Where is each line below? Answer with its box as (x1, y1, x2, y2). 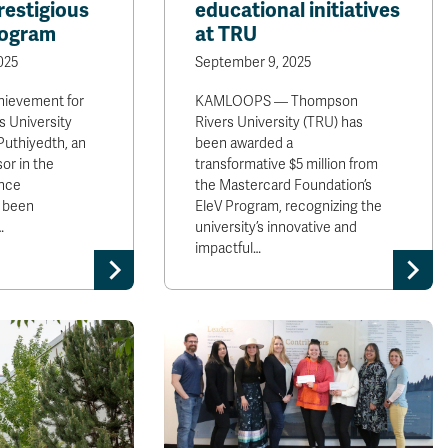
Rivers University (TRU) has (195, 114, 364, 131)
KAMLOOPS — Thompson (195, 93, 359, 110)
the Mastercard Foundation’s (195, 177, 373, 194)
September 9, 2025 (195, 54, 312, 71)
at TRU (195, 22, 258, 47)
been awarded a (195, 135, 294, 152)
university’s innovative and (195, 219, 358, 236)
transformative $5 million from (195, 156, 379, 173)
